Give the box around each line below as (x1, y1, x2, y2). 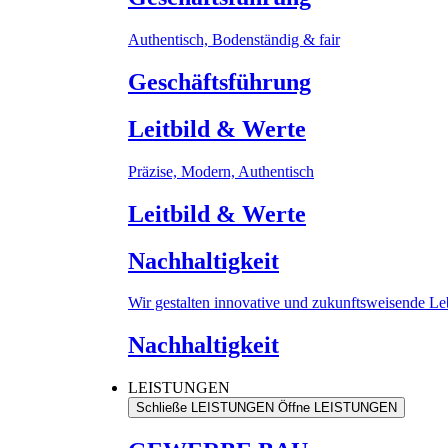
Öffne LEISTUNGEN (278, 400, 397, 416)
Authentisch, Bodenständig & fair (128, 30, 340, 48)
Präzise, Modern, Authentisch (128, 162, 314, 180)
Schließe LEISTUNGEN (136, 400, 274, 416)
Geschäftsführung (128, 68, 311, 95)
